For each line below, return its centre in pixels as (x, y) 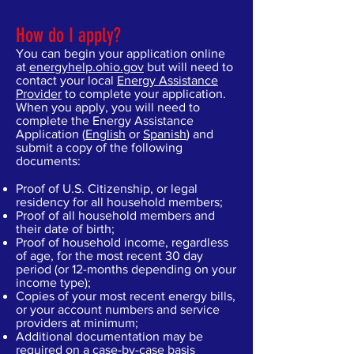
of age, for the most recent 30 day (109, 256)
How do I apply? (68, 35)
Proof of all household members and (115, 215)
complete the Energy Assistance (105, 121)
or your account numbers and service (118, 309)
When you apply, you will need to (108, 107)
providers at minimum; (77, 323)
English (105, 134)
